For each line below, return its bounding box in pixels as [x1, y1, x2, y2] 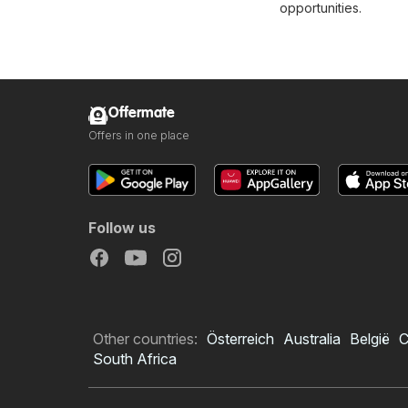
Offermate [108, 105, 175, 121]
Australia [283, 329, 341, 348]
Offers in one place [88, 127, 189, 142]
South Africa [93, 349, 177, 368]
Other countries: [93, 329, 198, 348]
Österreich [207, 329, 274, 348]
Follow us [88, 218, 156, 237]
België [350, 329, 390, 348]
